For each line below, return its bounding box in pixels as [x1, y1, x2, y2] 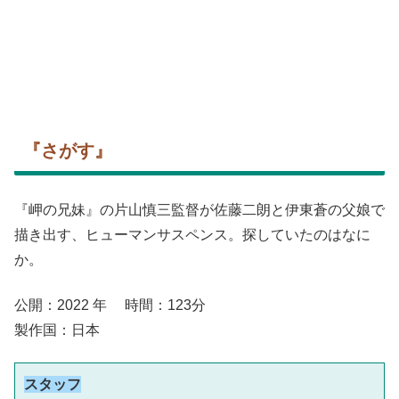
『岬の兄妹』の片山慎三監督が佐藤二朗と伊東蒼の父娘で [14, 202, 385, 218]
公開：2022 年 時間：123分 [14, 297, 234, 313]
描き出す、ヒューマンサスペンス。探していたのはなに [14, 227, 370, 243]
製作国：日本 [14, 322, 100, 338]
